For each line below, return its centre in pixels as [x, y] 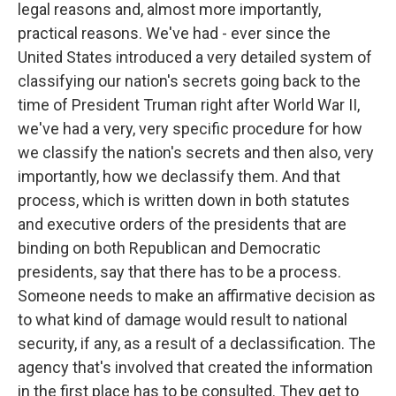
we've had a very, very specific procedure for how [190, 129]
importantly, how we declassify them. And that [179, 176]
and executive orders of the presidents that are [182, 224]
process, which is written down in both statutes [184, 200]
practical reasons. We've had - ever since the [174, 33]
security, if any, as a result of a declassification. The [197, 343]
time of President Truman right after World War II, [189, 105]
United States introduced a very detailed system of [195, 57]
